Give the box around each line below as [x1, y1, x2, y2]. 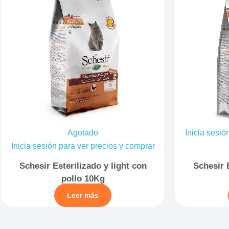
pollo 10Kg [61, 173, 105, 184]
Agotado [67, 128, 98, 137]
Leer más [67, 191, 99, 199]
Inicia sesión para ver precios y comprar [11, 142, 155, 150]
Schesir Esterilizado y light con [19, 161, 147, 171]
